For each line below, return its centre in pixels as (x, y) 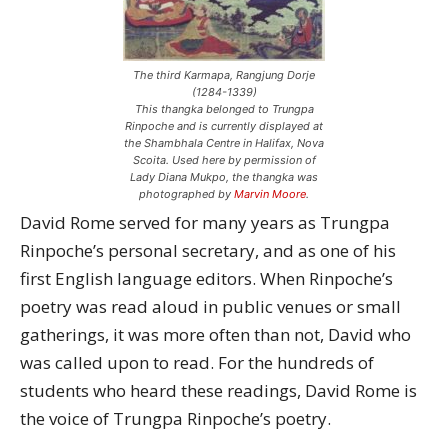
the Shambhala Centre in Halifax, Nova (224, 143)
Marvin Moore (270, 194)
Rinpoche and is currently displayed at (224, 126)
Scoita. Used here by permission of (224, 160)
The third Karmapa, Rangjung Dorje (224, 75)
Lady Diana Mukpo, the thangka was (224, 177)
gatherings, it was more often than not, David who (215, 334)
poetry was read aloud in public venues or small (210, 306)
